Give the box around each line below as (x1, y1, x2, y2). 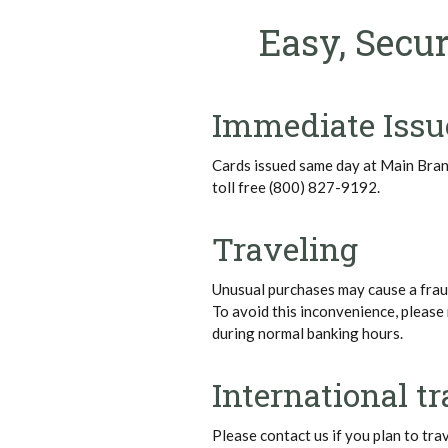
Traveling (212, 226, 359, 270)
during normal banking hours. (212, 323, 404, 342)
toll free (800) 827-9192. (212, 177, 381, 196)
